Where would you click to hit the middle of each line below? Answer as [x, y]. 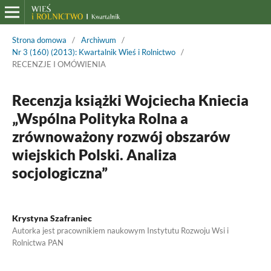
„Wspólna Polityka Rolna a [100, 118]
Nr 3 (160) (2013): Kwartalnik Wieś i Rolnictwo [93, 52]
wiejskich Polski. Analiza [94, 154]
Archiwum [98, 40]
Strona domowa [39, 40]
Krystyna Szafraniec [52, 218]
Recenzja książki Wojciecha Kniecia [130, 100]
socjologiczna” [60, 172]
